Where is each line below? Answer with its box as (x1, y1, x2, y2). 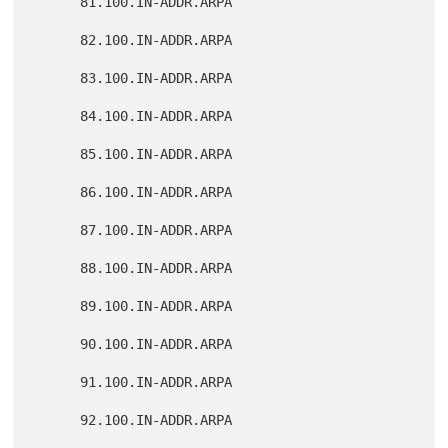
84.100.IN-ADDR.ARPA (32, 108, 81, 125)
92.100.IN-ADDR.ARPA (32, 412, 81, 429)
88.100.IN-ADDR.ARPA (32, 260, 81, 277)
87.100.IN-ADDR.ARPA (32, 222, 81, 239)
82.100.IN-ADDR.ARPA (32, 32, 81, 49)
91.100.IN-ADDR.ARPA (32, 374, 81, 391)
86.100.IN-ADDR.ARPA (32, 184, 81, 201)
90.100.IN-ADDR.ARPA (32, 336, 81, 353)
